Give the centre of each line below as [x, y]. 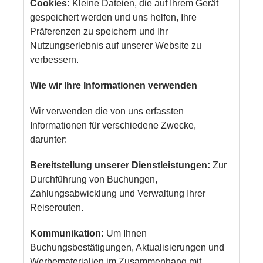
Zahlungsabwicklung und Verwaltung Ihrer [118, 193]
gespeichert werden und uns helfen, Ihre [114, 17]
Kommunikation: [67, 233]
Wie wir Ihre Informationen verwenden [114, 85]
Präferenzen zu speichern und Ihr [99, 31]
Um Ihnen [126, 233]
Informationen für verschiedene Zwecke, [113, 125]
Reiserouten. [57, 207]
